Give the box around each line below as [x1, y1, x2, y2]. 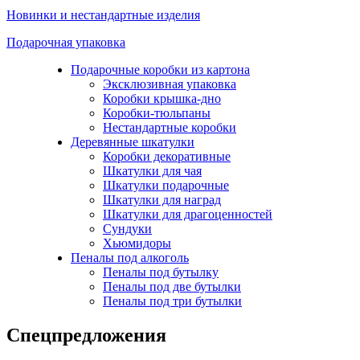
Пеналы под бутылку [103, 264, 219, 279]
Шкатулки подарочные [103, 178, 229, 192]
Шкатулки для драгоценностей [103, 207, 272, 221]
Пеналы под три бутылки [103, 293, 242, 308]
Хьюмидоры [103, 235, 171, 250]
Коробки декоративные [103, 149, 231, 163]
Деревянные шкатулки [71, 134, 194, 149]
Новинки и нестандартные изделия [6, 7, 200, 22]
